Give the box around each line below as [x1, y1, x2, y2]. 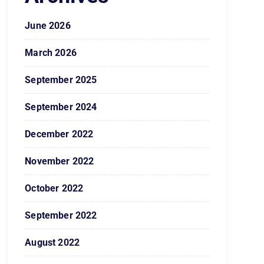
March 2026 [25, 47, 77, 58]
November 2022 [25, 156, 94, 167]
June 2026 [25, 20, 71, 31]
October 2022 [25, 183, 84, 194]
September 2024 [25, 101, 97, 113]
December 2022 [25, 128, 94, 140]
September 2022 [25, 210, 97, 221]
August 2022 [25, 237, 80, 248]
